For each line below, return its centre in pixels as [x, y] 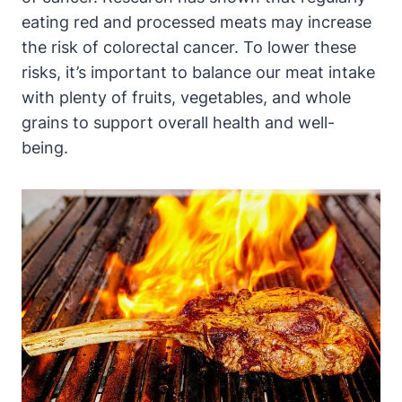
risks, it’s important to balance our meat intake [198, 73]
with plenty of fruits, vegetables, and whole [186, 98]
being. [45, 148]
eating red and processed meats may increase [197, 22]
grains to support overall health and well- [178, 123]
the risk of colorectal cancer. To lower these [189, 48]
